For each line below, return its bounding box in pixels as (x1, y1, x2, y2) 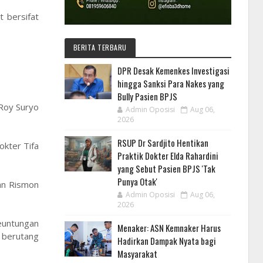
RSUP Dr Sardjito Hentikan (117, 136, 208, 150)
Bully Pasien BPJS (117, 90, 177, 103)
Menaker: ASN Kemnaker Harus (117, 221, 221, 235)
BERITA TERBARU (73, 42, 127, 53)
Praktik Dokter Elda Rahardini (117, 149, 218, 163)
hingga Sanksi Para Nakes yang (117, 77, 224, 90)
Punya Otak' (117, 175, 157, 188)
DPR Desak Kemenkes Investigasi (117, 64, 230, 77)
